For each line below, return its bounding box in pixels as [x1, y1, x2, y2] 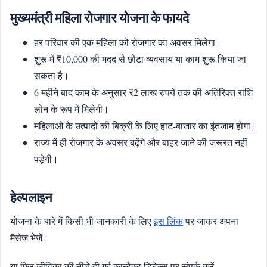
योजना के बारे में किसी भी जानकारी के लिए [10, 215, 154, 228]
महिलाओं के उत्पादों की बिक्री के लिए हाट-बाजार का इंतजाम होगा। [34, 119, 257, 132]
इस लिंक [154, 215, 183, 228]
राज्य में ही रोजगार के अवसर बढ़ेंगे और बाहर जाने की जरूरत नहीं [34, 135, 247, 148]
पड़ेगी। [34, 152, 58, 165]
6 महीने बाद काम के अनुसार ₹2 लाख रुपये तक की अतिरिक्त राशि [34, 85, 253, 98]
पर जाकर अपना [183, 215, 238, 228]
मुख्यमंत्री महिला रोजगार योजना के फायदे [10, 10, 189, 26]
